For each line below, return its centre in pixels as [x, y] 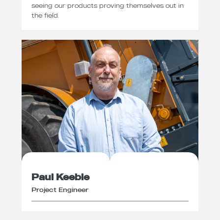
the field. [45, 15]
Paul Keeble [60, 177]
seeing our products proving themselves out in [108, 5]
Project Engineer [60, 189]
